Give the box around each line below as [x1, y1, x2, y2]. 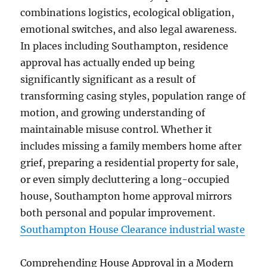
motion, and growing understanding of [20, 107, 206, 119]
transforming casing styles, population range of [20, 90, 246, 102]
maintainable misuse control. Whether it [20, 123, 213, 135]
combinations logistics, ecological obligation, [20, 7, 235, 18]
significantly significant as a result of [20, 73, 196, 85]
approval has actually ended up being [20, 57, 195, 69]
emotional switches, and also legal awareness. [20, 23, 237, 35]
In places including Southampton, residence [20, 40, 229, 52]
